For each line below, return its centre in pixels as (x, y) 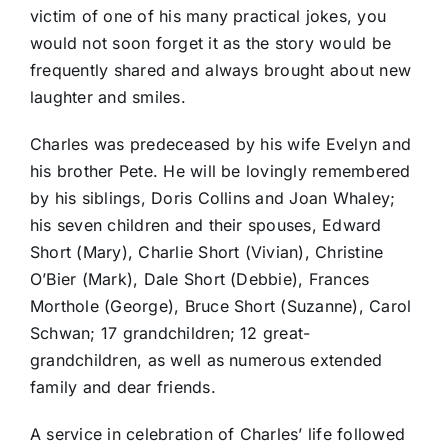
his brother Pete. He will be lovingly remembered (220, 171)
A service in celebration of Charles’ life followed (217, 434)
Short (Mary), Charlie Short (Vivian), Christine (206, 252)
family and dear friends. (122, 387)
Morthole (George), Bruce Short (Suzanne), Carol (220, 306)
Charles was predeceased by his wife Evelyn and (220, 144)
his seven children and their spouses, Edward (205, 225)
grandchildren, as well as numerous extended (206, 360)
